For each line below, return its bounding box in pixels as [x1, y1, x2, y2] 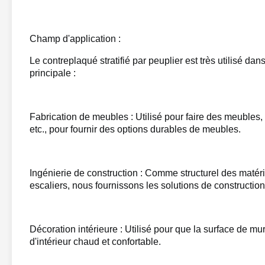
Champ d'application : [30, 34, 121, 44]
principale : [30, 68, 76, 78]
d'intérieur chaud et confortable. [30, 237, 161, 247]
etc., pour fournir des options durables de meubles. [30, 124, 241, 134]
